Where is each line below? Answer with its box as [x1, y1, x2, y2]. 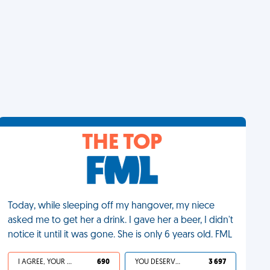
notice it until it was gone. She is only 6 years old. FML [8, 230, 233, 240]
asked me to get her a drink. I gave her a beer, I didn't [8, 216, 234, 225]
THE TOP [82, 133, 163, 154]
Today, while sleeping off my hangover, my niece [8, 201, 215, 211]
